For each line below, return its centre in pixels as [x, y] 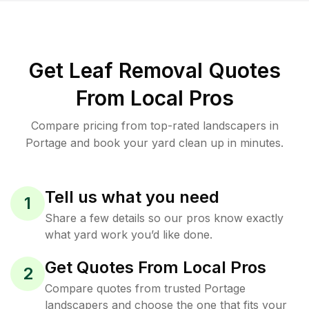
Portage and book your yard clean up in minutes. [154, 143]
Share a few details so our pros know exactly [164, 218]
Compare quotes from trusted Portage [145, 288]
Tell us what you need [132, 197]
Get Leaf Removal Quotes [154, 70]
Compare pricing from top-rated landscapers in [154, 126]
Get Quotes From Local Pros [156, 267]
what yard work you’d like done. [129, 235]
